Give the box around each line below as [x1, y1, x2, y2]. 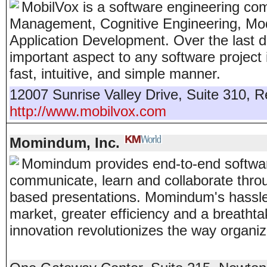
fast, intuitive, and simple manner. [10, 66, 221, 82]
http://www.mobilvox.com [10, 103, 166, 119]
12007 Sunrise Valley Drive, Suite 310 [10, 86, 246, 103]
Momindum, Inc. [10, 135, 120, 151]
